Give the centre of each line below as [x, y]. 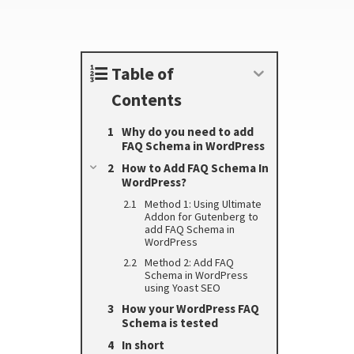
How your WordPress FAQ [190, 308]
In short [143, 345]
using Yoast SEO [183, 287]
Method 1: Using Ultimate [203, 203]
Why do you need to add [188, 131]
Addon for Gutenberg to [201, 216]
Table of [143, 73]
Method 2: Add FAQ [189, 262]
